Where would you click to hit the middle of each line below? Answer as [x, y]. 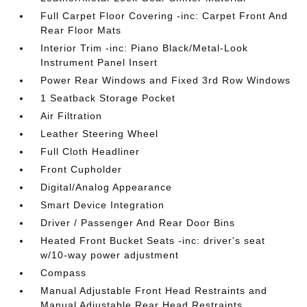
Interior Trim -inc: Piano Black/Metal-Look [145, 48]
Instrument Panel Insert [99, 63]
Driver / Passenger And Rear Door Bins [138, 223]
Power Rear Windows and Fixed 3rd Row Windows [166, 81]
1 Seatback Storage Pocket [108, 98]
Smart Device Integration [103, 205]
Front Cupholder [82, 170]
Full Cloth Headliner [90, 152]
